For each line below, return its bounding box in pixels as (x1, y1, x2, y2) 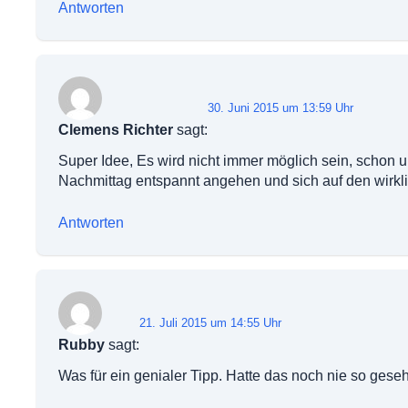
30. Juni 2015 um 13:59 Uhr (208, 101, 353, 115)
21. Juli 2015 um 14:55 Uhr (139, 316, 281, 330)
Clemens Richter (58, 122, 173, 138)
